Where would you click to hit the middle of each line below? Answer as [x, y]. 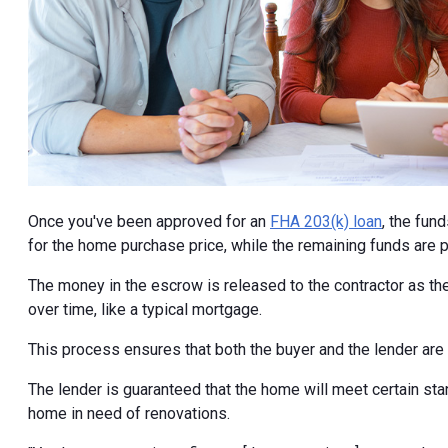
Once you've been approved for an [149, 222]
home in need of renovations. [129, 414]
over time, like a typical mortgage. [145, 310]
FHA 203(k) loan [326, 222]
